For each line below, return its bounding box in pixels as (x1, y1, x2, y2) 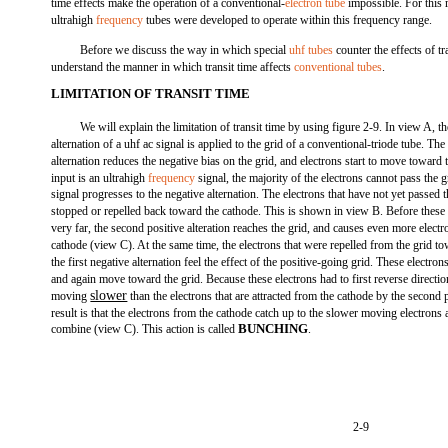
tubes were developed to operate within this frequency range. (143, 13, 433, 27)
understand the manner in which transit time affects (51, 60, 295, 74)
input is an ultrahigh (51, 171, 149, 185)
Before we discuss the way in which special (80, 43, 290, 57)
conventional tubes (294, 60, 383, 74)
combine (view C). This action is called (51, 322, 239, 336)
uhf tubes (289, 43, 334, 57)
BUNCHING (238, 321, 309, 336)
